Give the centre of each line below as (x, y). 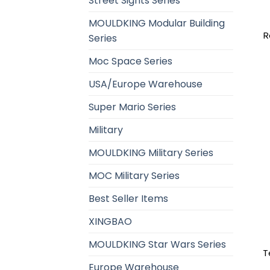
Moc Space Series (130, 61)
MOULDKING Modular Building (157, 24)
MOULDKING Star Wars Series (157, 245)
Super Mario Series (132, 107)
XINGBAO (110, 222)
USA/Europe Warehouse (146, 84)
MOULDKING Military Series (151, 153)
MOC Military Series (134, 176)
